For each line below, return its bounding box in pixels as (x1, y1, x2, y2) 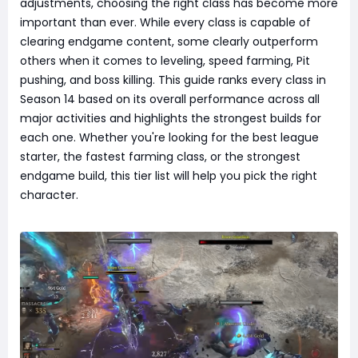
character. (20, 187, 78, 203)
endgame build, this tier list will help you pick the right (20, 168, 317, 184)
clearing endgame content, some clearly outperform (20, 34, 318, 50)
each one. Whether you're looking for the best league (20, 129, 319, 145)
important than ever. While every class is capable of (20, 14, 311, 30)
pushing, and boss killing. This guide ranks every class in (20, 72, 326, 88)
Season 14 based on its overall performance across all (20, 91, 320, 107)
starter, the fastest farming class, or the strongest (20, 149, 300, 165)
